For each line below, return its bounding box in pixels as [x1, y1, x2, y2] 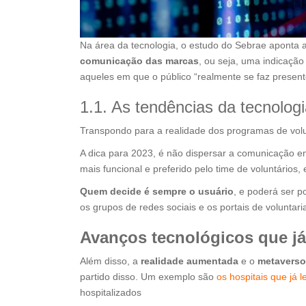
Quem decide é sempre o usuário [80, 186, 234, 197]
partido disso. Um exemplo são [80, 271, 217, 283]
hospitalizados [80, 287, 141, 298]
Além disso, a [80, 255, 138, 267]
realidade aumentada [138, 255, 238, 267]
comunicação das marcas [80, 55, 199, 67]
